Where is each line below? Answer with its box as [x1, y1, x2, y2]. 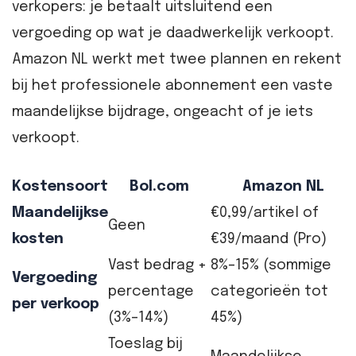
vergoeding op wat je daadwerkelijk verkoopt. [12, 25, 334, 41]
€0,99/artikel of [211, 205, 319, 220]
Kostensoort [12, 179, 108, 194]
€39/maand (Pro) [211, 231, 327, 246]
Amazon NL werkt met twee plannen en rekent [12, 52, 342, 67]
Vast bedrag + [108, 257, 207, 273]
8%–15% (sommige [211, 257, 331, 273]
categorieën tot [211, 284, 328, 299]
